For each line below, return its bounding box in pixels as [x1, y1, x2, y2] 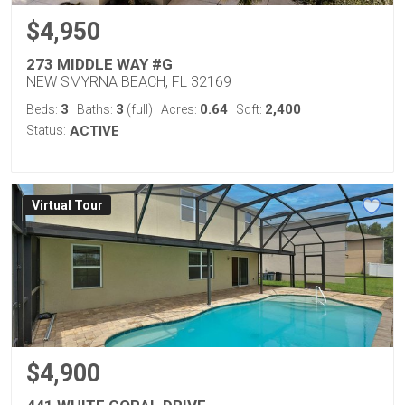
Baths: [77, 102, 116, 117]
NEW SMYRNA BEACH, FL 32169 [26, 73, 231, 90]
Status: [26, 123, 66, 137]
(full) [124, 102, 153, 117]
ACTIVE [70, 123, 119, 139]
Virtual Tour [31, 198, 103, 213]
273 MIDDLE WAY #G [26, 55, 173, 73]
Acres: [161, 102, 200, 117]
